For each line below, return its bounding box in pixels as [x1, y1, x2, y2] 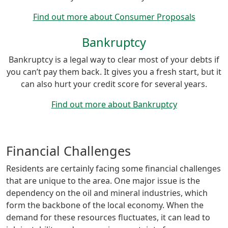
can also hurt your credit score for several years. [21, 78, 207, 90]
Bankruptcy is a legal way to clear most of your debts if [9, 53, 219, 65]
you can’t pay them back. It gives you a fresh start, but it [7, 66, 221, 77]
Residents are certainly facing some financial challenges [6, 162, 221, 174]
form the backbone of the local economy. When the [6, 199, 204, 211]
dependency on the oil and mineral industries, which [6, 187, 208, 198]
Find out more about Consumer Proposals [33, 11, 195, 22]
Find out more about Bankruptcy [51, 98, 177, 110]
